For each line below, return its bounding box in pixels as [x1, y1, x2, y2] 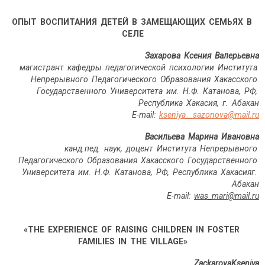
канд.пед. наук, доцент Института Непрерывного [64, 144, 259, 154]
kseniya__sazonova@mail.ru [159, 110, 259, 120]
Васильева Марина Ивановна [145, 132, 259, 142]
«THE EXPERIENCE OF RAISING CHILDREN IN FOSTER [24, 225, 241, 235]
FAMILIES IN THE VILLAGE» [77, 237, 188, 247]
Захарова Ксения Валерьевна [145, 51, 259, 61]
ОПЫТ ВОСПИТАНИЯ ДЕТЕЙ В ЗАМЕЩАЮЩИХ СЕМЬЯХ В [11, 17, 254, 27]
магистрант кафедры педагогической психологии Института [20, 63, 259, 73]
